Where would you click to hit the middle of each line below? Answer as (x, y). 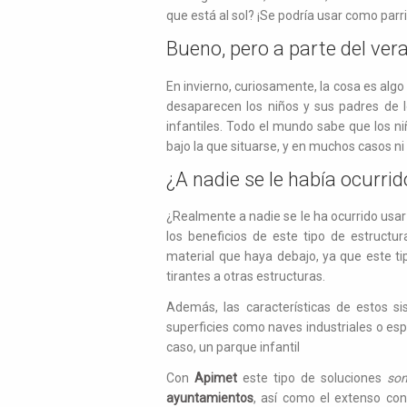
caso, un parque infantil (235, 347)
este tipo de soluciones (312, 378)
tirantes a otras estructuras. (246, 277)
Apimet (216, 378)
